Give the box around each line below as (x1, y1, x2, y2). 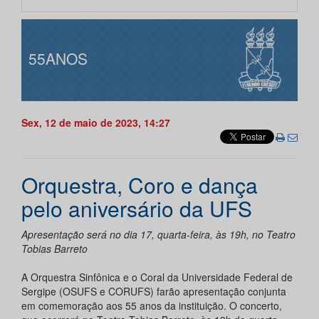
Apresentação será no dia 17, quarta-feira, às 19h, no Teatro (21, 227, 296, 242)
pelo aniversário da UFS (21, 193, 252, 224)
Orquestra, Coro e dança (21, 169, 258, 201)
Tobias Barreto (21, 241, 88, 256)
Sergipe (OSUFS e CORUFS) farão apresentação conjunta (21, 284, 286, 299)
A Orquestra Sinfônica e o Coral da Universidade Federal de (21, 270, 293, 285)
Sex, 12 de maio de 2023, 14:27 (21, 115, 170, 130)
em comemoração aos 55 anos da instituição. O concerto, (21, 298, 282, 313)
